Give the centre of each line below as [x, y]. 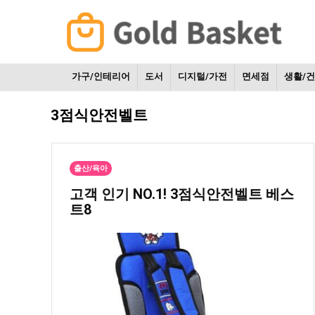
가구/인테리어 [101, 76]
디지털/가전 [202, 76]
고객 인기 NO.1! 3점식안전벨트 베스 [181, 194]
